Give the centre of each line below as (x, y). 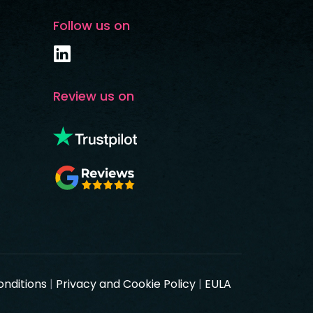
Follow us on (92, 25)
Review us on (94, 96)
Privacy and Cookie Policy (126, 284)
